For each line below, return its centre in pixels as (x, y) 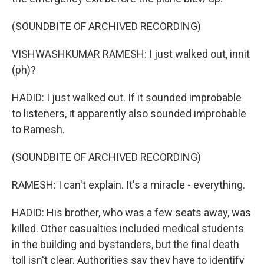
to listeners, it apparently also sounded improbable (129, 113)
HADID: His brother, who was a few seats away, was (131, 212)
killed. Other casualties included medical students (128, 228)
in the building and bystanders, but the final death (126, 244)
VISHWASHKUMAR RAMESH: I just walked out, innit (131, 54)
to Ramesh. (38, 129)
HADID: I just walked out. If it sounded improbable (127, 98)
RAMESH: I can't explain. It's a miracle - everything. (128, 185)
